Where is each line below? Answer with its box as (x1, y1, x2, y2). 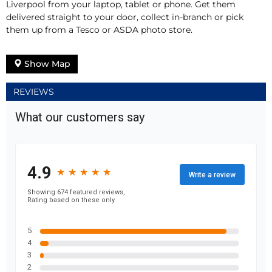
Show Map (22, 58, 70, 70)
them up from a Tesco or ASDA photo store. (6, 24, 192, 36)
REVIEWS (13, 86, 54, 98)
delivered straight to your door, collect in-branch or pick (6, 12, 243, 23)
